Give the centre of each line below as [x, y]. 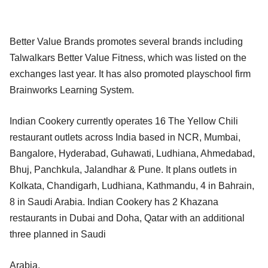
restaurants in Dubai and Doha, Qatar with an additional [127, 218]
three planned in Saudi [58, 234]
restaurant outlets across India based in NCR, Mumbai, [125, 137]
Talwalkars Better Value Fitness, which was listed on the [128, 57]
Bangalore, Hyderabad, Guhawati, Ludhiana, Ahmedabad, [132, 153]
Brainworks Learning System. [72, 90]
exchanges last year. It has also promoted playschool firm [130, 74]
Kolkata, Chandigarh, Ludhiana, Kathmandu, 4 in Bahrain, [132, 185]
